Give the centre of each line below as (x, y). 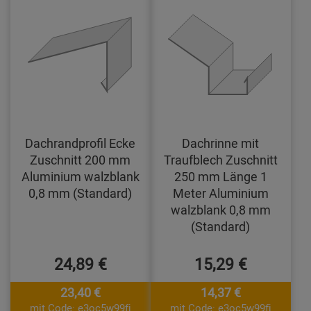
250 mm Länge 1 (220, 177)
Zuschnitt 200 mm (81, 160)
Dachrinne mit (221, 143)
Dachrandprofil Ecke (81, 143)
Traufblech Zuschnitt (220, 160)
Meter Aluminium (220, 193)
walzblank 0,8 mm (220, 210)
